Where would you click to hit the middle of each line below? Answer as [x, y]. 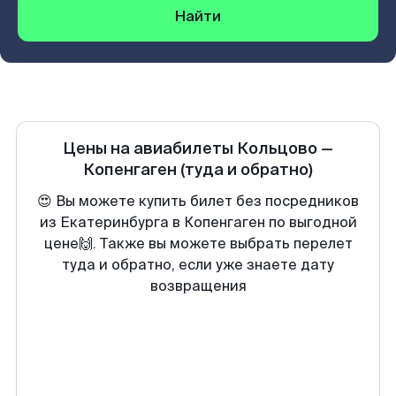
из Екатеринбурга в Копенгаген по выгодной [198, 222]
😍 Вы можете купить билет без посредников [198, 201]
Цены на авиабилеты [150, 148]
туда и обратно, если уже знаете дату [198, 265]
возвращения [198, 286]
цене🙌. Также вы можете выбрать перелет [198, 244]
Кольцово [277, 148]
